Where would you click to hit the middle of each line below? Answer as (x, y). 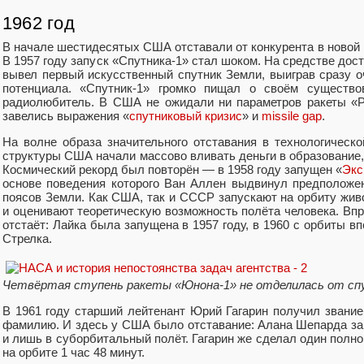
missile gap (292, 115)
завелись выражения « (66, 115)
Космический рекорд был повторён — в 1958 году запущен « (172, 169)
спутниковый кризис (186, 115)
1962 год (39, 24)
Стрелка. (27, 238)
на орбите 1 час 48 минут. (74, 353)
